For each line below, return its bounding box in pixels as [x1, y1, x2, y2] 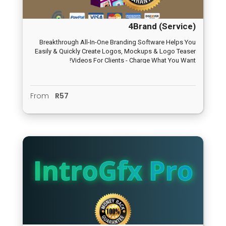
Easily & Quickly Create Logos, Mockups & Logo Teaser [35, 47, 196, 55]
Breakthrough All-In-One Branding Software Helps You [39, 38, 196, 46]
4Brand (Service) [128, 21, 196, 32]
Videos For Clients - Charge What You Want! [71, 56, 196, 65]
